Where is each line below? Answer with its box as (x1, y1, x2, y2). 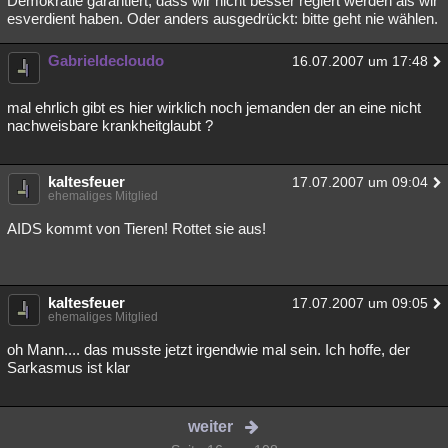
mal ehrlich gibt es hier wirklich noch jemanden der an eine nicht (7, 99, 421, 116)
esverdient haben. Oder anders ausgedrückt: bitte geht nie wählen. (7, 10, 438, 27)
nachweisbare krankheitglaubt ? (7, 117, 213, 134)
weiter (188, 418, 234, 435)
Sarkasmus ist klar (7, 359, 130, 376)
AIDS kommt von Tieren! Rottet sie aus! (7, 220, 266, 237)
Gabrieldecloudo (48, 52, 164, 69)
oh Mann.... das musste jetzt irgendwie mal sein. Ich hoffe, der (7, 341, 410, 358)
